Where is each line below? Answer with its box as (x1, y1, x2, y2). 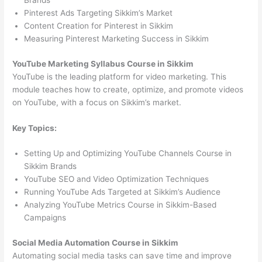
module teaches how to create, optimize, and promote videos (12, 84, 244, 94)
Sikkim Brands (24, 161, 77, 171)
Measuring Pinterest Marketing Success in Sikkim (24, 34, 209, 44)
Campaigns (24, 213, 67, 223)
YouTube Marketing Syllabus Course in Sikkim (12, 58, 194, 68)
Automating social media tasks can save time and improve (12, 250, 232, 260)
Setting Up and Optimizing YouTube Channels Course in (24, 149, 232, 158)
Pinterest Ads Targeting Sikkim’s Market (24, 8, 173, 18)
